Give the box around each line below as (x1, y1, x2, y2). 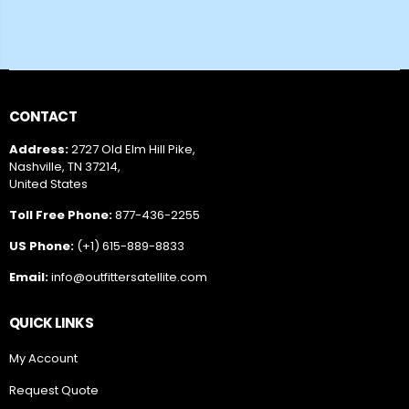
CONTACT (9, 107, 77, 127)
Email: (9, 268, 51, 287)
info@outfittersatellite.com (51, 268, 207, 287)
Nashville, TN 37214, (9, 158, 121, 176)
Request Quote (9, 382, 99, 400)
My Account (9, 350, 78, 368)
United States (9, 175, 88, 194)
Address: (9, 141, 71, 159)
